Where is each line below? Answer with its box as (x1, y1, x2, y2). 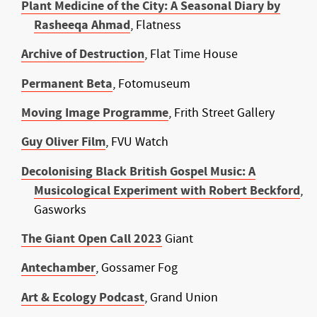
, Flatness (130, 17, 184, 33)
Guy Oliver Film (21, 134, 105, 150)
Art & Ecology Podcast (21, 289, 144, 305)
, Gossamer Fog (96, 260, 180, 276)
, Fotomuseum (113, 76, 193, 91)
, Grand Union (144, 289, 221, 305)
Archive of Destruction (21, 47, 144, 62)
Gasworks (34, 202, 89, 217)
